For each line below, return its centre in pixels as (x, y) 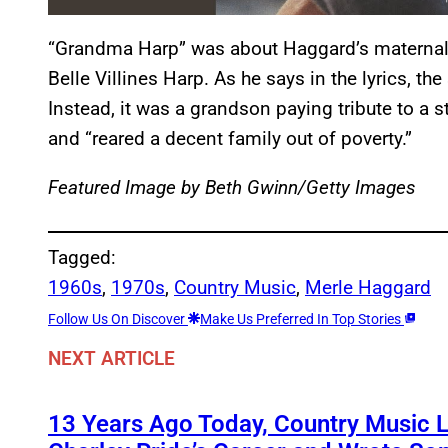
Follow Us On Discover (118, 318)
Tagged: (82, 257)
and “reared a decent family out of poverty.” (230, 138)
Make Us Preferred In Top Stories (302, 318)
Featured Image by (124, 187)
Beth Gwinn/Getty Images (310, 187)
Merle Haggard (368, 287)
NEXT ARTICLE (111, 359)
